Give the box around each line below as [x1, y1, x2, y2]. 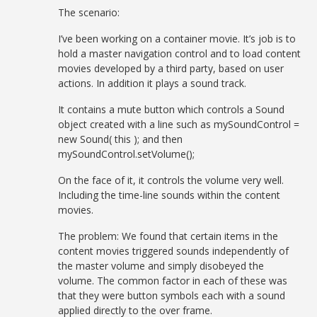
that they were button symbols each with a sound [58, 289, 286, 302]
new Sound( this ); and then [58, 132, 183, 146]
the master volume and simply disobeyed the [58, 259, 265, 272]
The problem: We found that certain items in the [58, 229, 279, 243]
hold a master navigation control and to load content [58, 47, 301, 60]
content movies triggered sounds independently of [58, 244, 289, 258]
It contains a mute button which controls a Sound [58, 103, 285, 116]
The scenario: [58, 6, 120, 19]
